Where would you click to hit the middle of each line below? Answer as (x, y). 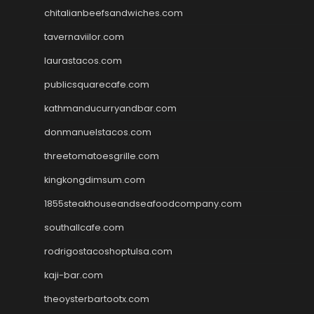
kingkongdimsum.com (95, 179)
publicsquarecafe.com (97, 84)
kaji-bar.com (74, 275)
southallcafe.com (84, 227)
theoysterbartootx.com (97, 299)
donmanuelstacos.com (98, 132)
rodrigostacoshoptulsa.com (108, 251)
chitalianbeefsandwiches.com (114, 13)
